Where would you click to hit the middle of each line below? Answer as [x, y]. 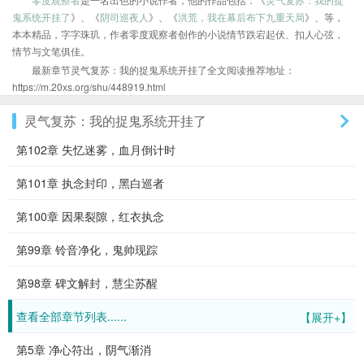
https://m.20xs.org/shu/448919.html [89, 87]
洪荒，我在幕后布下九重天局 [241, 17]
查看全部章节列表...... [71, 316]
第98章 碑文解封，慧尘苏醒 [87, 283]
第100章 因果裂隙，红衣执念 [90, 216]
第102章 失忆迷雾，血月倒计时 [96, 149]
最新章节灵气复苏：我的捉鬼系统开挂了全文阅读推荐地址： [163, 69]
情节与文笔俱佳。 [51, 51]
